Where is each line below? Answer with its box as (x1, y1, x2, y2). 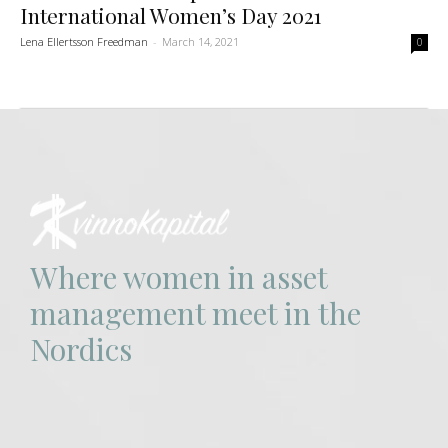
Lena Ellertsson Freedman (20, 33, 148, 49)
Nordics (30, 328, 132, 369)
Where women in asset (30, 256, 328, 297)
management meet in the (30, 292, 361, 333)
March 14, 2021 (162, 33, 239, 49)
